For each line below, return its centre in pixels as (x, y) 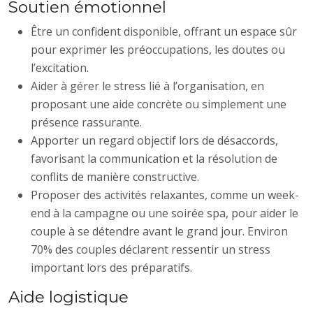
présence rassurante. (86, 122)
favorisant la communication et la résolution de (154, 158)
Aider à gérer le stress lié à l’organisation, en (147, 86)
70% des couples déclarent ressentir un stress (151, 249)
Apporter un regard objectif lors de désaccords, (154, 140)
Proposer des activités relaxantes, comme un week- (165, 195)
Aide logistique (68, 297)
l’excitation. (60, 67)
